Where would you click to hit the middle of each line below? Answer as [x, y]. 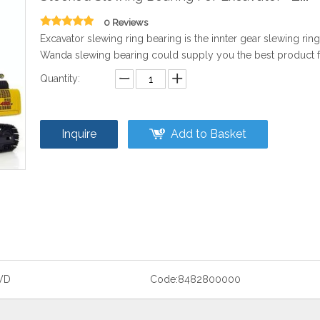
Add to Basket [209, 134]
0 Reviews [126, 22]
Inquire [79, 134]
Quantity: [60, 79]
